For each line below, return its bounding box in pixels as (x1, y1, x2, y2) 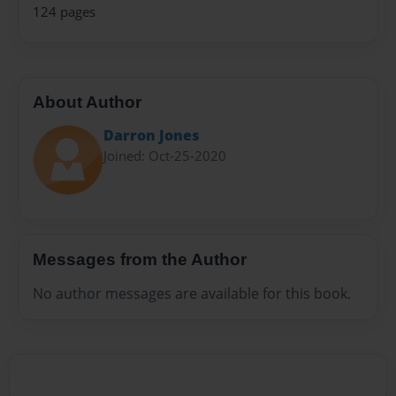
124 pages (33, 2, 95, 21)
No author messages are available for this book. (33, 283, 351, 303)
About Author (33, 93, 141, 112)
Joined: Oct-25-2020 (103, 146, 226, 164)
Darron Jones (103, 125, 200, 145)
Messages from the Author (33, 250, 247, 270)
